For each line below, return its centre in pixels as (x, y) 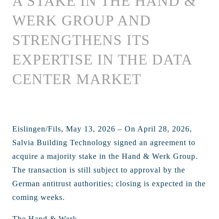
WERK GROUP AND (82, 21)
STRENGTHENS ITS (81, 40)
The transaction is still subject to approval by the (99, 170)
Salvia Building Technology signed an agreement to (104, 143)
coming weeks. (39, 197)
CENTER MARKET (77, 79)
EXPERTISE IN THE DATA (102, 60)
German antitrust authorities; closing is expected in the (109, 184)
